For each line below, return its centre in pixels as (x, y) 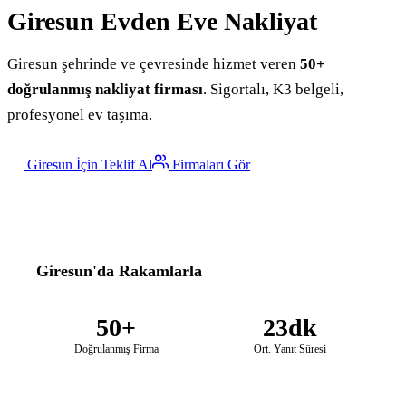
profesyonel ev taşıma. (80, 115)
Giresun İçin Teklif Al (88, 165)
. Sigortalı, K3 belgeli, (273, 90)
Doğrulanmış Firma (116, 349)
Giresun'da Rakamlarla (119, 271)
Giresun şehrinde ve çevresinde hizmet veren (154, 64)
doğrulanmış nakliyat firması (105, 90)
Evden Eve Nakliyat (209, 22)
